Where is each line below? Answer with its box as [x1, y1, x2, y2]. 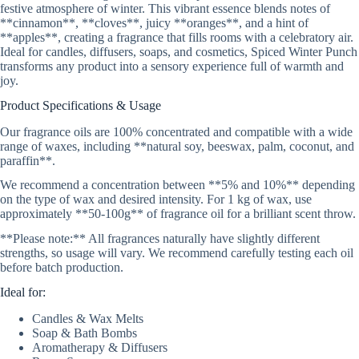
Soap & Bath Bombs [32, 325, 137, 340]
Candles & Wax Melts [32, 311, 143, 325]
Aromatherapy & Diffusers [32, 340, 167, 354]
